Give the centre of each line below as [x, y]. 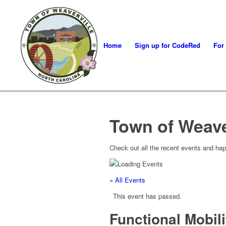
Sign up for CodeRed [167, 45]
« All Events [127, 180]
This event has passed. [147, 196]
